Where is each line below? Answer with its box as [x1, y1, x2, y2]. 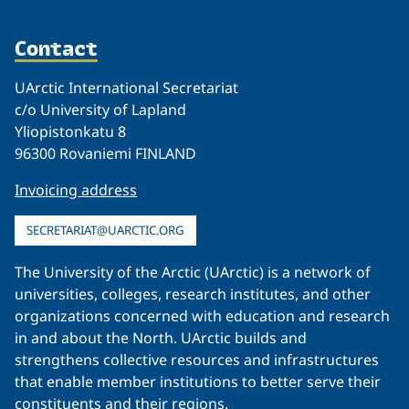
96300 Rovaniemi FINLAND [15, 142, 196, 163]
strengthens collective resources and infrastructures [15, 349, 379, 370]
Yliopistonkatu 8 [15, 121, 126, 142]
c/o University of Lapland [15, 99, 186, 120]
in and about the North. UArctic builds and [15, 327, 307, 348]
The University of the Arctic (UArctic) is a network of [15, 261, 371, 282]
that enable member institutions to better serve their [15, 371, 381, 392]
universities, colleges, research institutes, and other [15, 283, 371, 304]
